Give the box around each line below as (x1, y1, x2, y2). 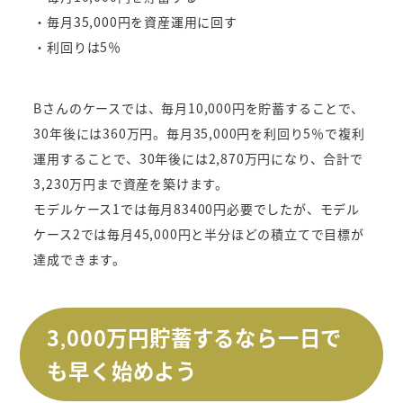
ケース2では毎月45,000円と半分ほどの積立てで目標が (33, 225, 364, 244)
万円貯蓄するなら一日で (106, 322, 343, 354)
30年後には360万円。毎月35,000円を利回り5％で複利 (33, 124, 365, 143)
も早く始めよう (47, 355, 198, 387)
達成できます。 (33, 250, 127, 269)
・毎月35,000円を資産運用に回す (33, 13, 237, 31)
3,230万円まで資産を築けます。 (33, 175, 229, 193)
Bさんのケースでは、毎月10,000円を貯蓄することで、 (33, 99, 364, 118)
